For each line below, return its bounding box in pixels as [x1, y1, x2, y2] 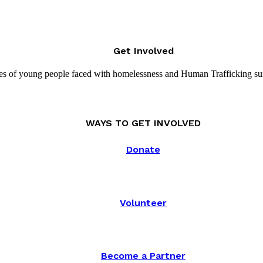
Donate [126, 144, 160, 156]
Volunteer [120, 197, 167, 208]
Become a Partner [101, 250, 186, 262]
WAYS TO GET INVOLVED [86, 117, 201, 129]
